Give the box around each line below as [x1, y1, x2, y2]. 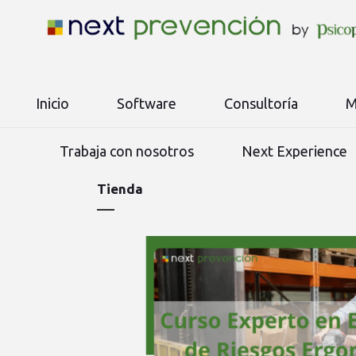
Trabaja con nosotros [60, 143, 194, 159]
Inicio [36, 95, 69, 111]
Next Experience [242, 143, 347, 159]
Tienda [97, 181, 143, 196]
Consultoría [224, 95, 298, 111]
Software [117, 95, 176, 111]
